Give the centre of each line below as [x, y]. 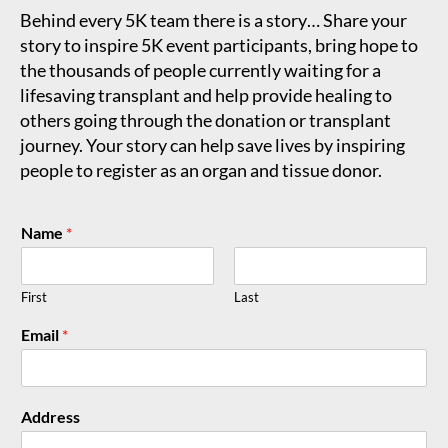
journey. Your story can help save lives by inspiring [212, 144]
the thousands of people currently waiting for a [200, 69]
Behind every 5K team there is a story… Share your [213, 19]
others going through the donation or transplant [205, 119]
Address [50, 416]
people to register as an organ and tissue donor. [201, 169]
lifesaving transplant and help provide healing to [206, 94]
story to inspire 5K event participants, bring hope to [219, 44]
